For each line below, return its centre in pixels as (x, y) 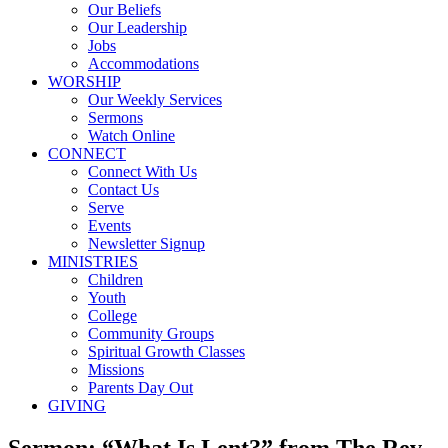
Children (115, 279)
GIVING (77, 405)
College (112, 315)
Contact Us (123, 189)
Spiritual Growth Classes (166, 351)
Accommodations (143, 63)
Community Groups (151, 333)
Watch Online (131, 135)
